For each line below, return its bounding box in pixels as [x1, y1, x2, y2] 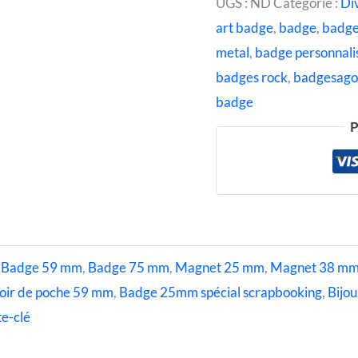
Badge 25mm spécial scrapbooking [118, 284, 322, 301]
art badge [216, 18, 274, 36]
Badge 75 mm [87, 259, 169, 276]
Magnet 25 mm [174, 259, 265, 276]
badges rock [216, 68, 288, 86]
